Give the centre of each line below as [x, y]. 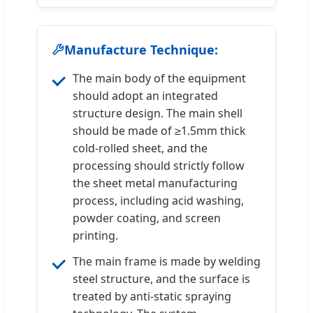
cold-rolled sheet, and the [140, 148]
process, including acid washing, [158, 200]
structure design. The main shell [158, 113]
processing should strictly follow [159, 165]
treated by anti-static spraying [152, 296]
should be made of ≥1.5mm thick [159, 130]
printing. [95, 235]
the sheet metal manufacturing [155, 183]
